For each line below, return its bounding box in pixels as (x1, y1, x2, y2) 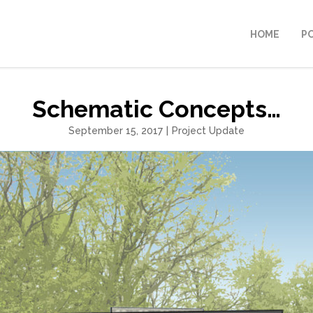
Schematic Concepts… (32, 95, 281, 123)
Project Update (172, 125, 245, 136)
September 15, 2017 (68, 125, 163, 136)
